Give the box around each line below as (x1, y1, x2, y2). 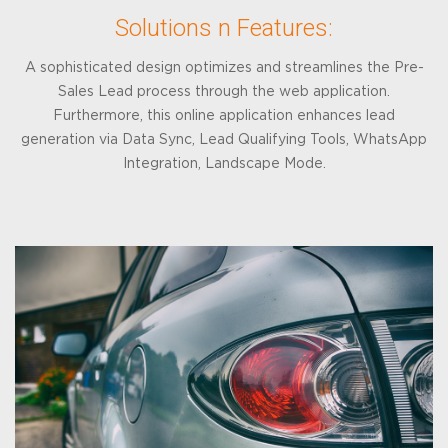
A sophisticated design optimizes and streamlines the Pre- (24, 60, 424, 75)
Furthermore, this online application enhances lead (53, 108, 395, 123)
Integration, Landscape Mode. (122, 156, 326, 171)
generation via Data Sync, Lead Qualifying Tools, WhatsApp (21, 132, 427, 147)
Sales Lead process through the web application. (58, 84, 390, 99)
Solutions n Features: (115, 13, 333, 42)
